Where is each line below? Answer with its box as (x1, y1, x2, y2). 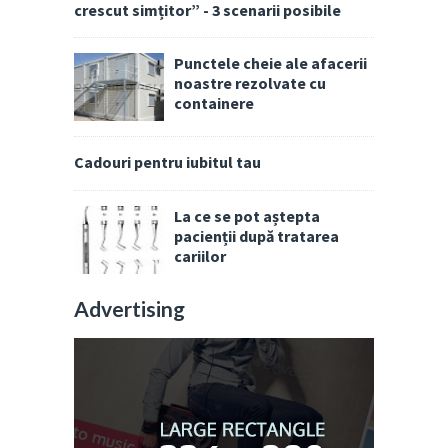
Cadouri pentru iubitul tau (74, 152, 261, 173)
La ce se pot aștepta (174, 206, 320, 227)
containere (174, 93, 254, 114)
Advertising (74, 296, 185, 322)
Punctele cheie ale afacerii (174, 53, 367, 74)
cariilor (174, 246, 226, 267)
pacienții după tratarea (174, 226, 339, 247)
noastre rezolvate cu (174, 73, 326, 94)
